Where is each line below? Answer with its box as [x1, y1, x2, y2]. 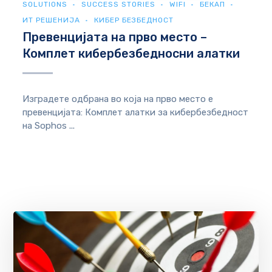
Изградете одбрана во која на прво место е [22, 93, 214, 105]
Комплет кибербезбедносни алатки [22, 46, 240, 61]
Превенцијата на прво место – [22, 30, 208, 45]
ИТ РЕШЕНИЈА [22, 16, 81, 25]
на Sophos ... [22, 120, 75, 132]
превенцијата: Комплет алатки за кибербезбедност [22, 107, 249, 118]
